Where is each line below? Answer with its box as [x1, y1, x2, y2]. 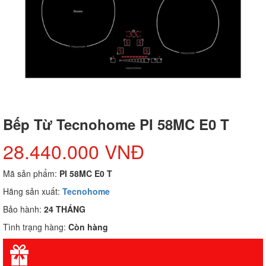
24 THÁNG [44, 202, 85, 215]
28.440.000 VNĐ [3, 137, 144, 164]
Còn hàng [68, 220, 108, 233]
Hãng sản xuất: [3, 185, 62, 197]
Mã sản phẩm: [3, 167, 59, 179]
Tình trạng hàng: [3, 220, 68, 233]
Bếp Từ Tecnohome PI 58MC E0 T [3, 113, 229, 134]
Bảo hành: [3, 202, 44, 215]
